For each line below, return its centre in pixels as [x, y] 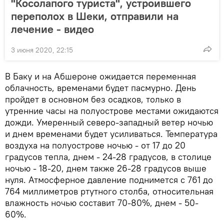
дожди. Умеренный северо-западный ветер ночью [109, 122]
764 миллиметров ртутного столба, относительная [109, 191]
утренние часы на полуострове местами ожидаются [112, 111]
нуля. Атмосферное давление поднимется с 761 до [109, 180]
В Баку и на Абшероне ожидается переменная [100, 76]
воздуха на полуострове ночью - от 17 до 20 [95, 145]
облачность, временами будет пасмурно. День [100, 88]
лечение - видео [52, 29]
